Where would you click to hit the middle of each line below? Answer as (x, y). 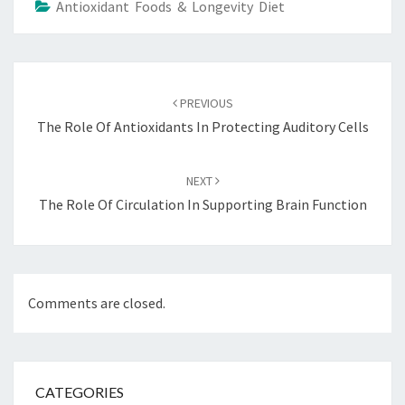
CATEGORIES (80, 392)
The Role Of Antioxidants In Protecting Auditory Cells (202, 127)
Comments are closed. (97, 303)
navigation (58, 97)
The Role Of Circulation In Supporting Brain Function (202, 205)
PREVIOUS (205, 104)
